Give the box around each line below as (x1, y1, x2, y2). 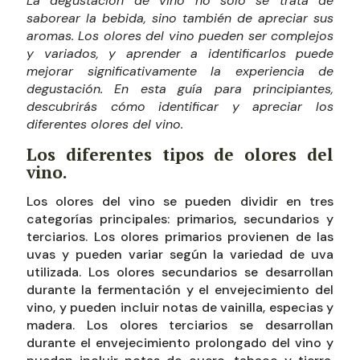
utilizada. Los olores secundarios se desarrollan (27, 264, 333, 280)
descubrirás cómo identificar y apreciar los (27, 98, 333, 115)
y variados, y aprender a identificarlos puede (27, 45, 333, 62)
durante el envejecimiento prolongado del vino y (27, 334, 333, 351)
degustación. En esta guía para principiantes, (27, 80, 333, 97)
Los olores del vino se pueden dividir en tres (27, 193, 333, 210)
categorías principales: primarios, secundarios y (27, 211, 333, 227)
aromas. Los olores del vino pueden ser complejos (27, 27, 333, 44)
